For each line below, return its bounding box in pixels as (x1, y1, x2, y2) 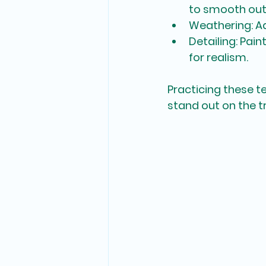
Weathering (189, 18, 251, 33)
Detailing (189, 34, 236, 49)
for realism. (189, 50, 248, 65)
